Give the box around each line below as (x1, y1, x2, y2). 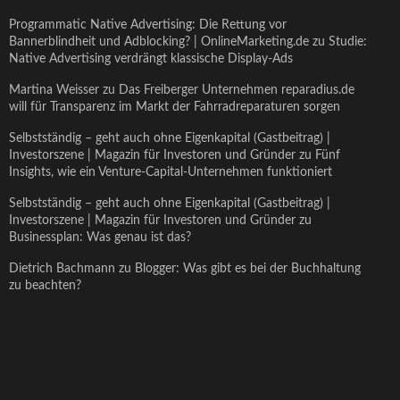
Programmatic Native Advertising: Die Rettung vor (9, 19, 287, 31)
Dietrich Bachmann (9, 262, 115, 275)
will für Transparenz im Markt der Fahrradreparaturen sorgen (9, 101, 340, 113)
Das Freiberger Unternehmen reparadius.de (119, 84, 354, 96)
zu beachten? (9, 279, 81, 292)
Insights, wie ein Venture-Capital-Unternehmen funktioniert (9, 166, 332, 179)
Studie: (329, 36, 367, 48)
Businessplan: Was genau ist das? (9, 231, 191, 244)
